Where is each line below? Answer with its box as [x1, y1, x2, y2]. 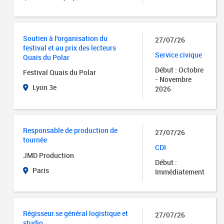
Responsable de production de [23, 125, 118, 135]
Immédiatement [155, 166, 205, 176]
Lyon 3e [31, 82, 57, 92]
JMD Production [23, 150, 74, 160]
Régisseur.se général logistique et [23, 208, 128, 218]
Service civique [155, 50, 202, 60]
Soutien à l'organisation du [23, 33, 108, 43]
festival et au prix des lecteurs [23, 42, 116, 52]
